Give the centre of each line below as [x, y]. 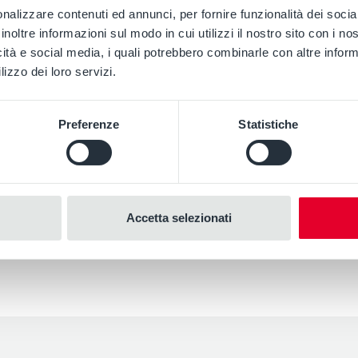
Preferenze [89, 125]
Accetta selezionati [179, 218]
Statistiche [268, 125]
